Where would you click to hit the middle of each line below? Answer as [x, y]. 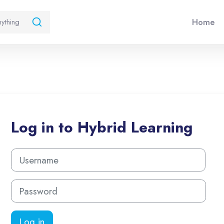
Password [26, 185]
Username [26, 153]
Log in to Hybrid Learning [102, 127]
